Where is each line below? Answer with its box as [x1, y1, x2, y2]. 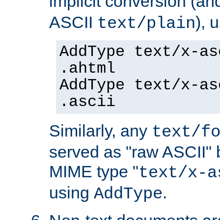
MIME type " [49, 162, 138, 181]
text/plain [97, 14, 195, 33]
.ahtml [59, 59, 115, 78]
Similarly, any [49, 121, 152, 140]
